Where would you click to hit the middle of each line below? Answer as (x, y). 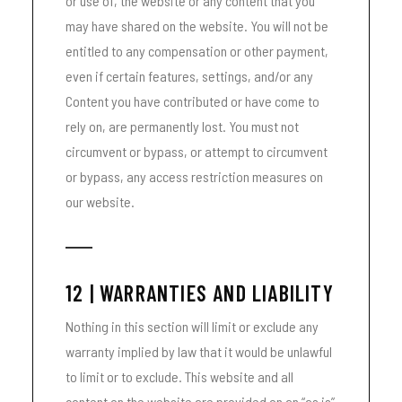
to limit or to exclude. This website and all (179, 376)
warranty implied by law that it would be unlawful (199, 351)
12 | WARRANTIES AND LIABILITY (200, 293)
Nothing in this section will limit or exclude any (192, 326)
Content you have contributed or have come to (192, 101)
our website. (100, 201)
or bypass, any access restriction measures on (194, 176)
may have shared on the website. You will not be (197, 26)
